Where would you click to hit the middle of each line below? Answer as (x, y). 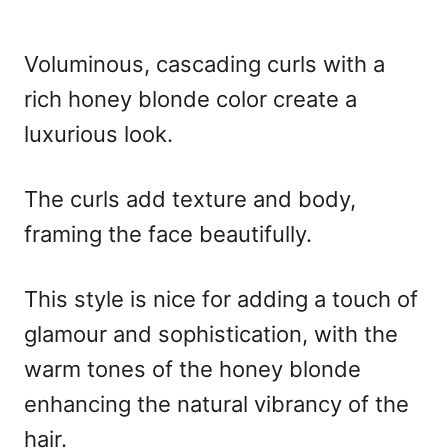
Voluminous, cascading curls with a (204, 64)
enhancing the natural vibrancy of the (216, 404)
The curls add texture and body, (190, 199)
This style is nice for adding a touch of (221, 299)
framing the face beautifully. (168, 234)
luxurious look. (98, 134)
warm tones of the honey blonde (192, 369)
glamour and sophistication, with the (211, 334)
